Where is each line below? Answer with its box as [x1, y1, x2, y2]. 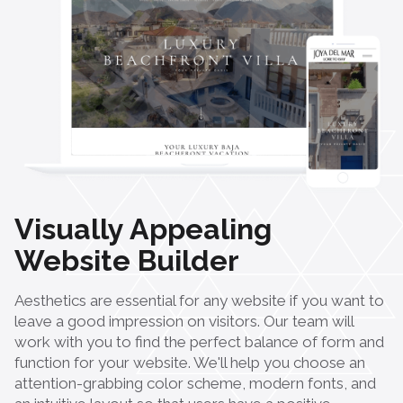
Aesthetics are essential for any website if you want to [14, 291, 384, 309]
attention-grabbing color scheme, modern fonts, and [14, 373, 376, 392]
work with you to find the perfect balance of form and [14, 332, 384, 351]
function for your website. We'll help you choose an [14, 353, 365, 372]
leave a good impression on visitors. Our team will [14, 311, 354, 330]
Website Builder [14, 243, 239, 277]
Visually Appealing [14, 211, 272, 246]
